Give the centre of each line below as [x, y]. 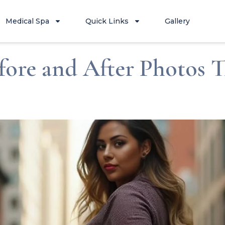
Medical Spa [28, 21]
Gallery [178, 21]
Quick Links [107, 21]
